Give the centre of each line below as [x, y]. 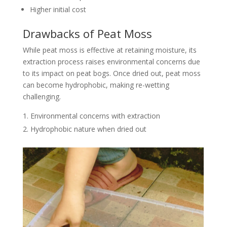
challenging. [42, 97]
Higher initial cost [58, 9]
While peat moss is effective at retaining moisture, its [109, 50]
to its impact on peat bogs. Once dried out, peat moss [111, 73]
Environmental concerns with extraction [95, 116]
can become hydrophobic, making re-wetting [96, 85]
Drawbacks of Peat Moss [87, 33]
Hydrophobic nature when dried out [88, 129]
